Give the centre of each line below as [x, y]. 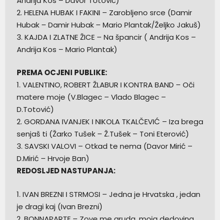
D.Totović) [35, 110]
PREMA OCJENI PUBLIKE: [62, 73]
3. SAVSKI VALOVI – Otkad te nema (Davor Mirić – [104, 146]
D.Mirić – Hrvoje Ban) [53, 159]
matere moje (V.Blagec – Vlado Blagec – [91, 97]
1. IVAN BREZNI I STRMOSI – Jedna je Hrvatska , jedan [108, 194]
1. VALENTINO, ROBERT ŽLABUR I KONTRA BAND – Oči [105, 85]
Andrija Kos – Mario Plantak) [67, 49]
